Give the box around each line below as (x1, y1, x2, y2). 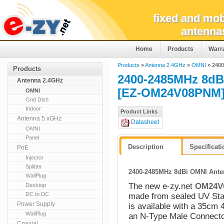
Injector (25, 154, 44, 160)
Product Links (120, 108, 157, 114)
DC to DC (25, 191, 49, 197)
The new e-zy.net (128, 181, 193, 191)
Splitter (25, 163, 42, 169)
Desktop (25, 181, 46, 188)
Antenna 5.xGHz (17, 115, 61, 122)
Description (128, 142, 164, 150)
